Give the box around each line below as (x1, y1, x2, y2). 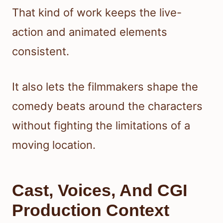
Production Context (12, 201, 169, 220)
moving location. (12, 138, 96, 152)
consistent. (12, 45, 69, 58)
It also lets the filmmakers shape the (12, 80, 198, 94)
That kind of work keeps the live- (12, 6, 182, 19)
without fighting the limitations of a (12, 119, 190, 132)
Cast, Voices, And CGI (12, 181, 187, 200)
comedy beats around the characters (12, 100, 203, 113)
